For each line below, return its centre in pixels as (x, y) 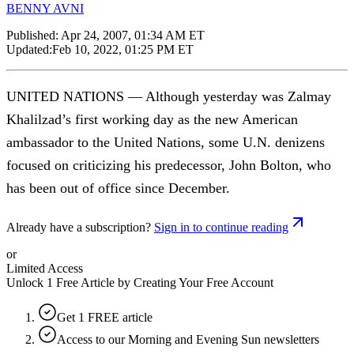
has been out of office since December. (118, 188)
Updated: (29, 49)
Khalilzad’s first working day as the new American (152, 119)
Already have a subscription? (79, 227)
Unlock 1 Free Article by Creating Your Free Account (140, 282)
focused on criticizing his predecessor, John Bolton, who (169, 165)
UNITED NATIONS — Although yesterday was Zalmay (169, 96)
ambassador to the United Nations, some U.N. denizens (166, 142)
